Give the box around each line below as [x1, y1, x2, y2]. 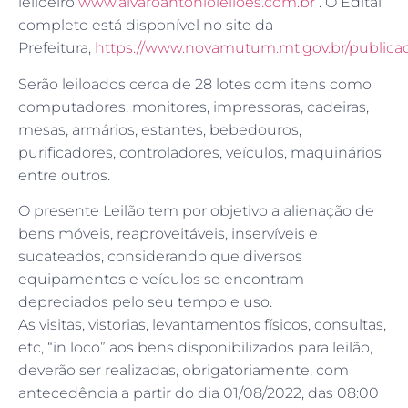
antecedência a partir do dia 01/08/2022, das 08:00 [18, 384, 379, 403]
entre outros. [18, 166, 110, 184]
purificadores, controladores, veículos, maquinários [18, 143, 382, 161]
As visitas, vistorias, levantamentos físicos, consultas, [18, 316, 386, 334]
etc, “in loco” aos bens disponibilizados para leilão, [18, 339, 372, 357]
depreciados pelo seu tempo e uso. [18, 293, 272, 311]
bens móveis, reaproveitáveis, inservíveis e [18, 225, 318, 243]
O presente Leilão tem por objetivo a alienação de [18, 202, 374, 220]
